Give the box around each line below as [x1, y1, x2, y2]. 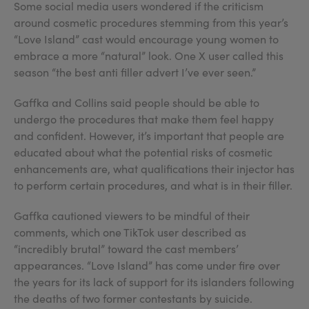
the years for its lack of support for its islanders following [14, 275, 295, 289]
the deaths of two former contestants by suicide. [14, 291, 252, 306]
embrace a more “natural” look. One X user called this [14, 48, 283, 63]
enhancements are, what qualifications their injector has [14, 161, 295, 176]
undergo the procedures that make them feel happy [14, 112, 274, 126]
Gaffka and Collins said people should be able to [14, 95, 259, 110]
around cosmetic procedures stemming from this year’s [14, 15, 288, 30]
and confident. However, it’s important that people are [14, 128, 284, 143]
